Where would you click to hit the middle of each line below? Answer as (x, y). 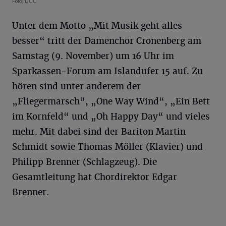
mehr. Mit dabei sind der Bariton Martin (99, 132)
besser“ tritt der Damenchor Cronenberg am (107, 41)
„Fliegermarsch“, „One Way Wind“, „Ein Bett (111, 102)
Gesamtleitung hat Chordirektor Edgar (95, 177)
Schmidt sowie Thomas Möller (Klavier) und (107, 147)
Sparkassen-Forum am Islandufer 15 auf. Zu (107, 71)
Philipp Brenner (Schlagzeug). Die (84, 162)
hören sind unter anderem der (76, 87)
